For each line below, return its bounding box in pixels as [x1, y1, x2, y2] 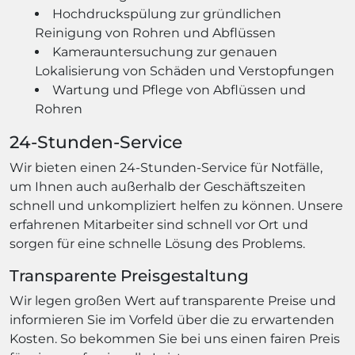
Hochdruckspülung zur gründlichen [52, 6, 281, 21]
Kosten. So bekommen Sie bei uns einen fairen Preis [10, 330, 340, 346]
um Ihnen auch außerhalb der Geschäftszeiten [10, 178, 306, 194]
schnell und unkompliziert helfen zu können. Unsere [10, 197, 343, 213]
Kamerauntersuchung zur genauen [52, 44, 277, 59]
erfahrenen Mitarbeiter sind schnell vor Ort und [10, 216, 308, 232]
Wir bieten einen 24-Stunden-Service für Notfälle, [10, 159, 323, 175]
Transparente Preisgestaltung [10, 265, 249, 285]
